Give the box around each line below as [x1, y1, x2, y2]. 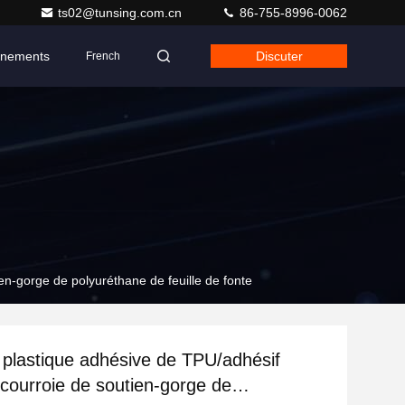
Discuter [255, 49, 303, 63]
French [86, 50, 120, 62]
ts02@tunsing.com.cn [58, 5, 185, 20]
